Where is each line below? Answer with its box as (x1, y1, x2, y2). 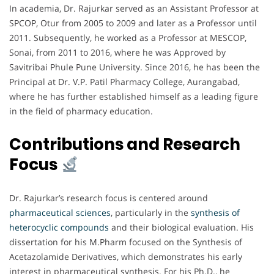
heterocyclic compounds (9, 221, 111, 234)
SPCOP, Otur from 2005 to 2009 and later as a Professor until (9, 17, 257, 29)
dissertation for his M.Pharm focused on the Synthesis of (9, 236, 242, 248)
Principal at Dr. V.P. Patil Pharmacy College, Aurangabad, (9, 76, 240, 88)
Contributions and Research (9, 133, 240, 156)
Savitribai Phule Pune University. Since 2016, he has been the (9, 61, 260, 73)
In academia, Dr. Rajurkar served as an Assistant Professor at (9, 2, 259, 15)
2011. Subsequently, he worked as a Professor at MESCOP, (9, 32, 246, 44)
